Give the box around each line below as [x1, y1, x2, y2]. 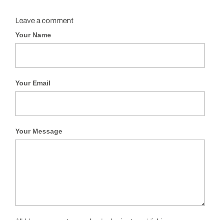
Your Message [15, 127, 63, 136]
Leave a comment [15, 16, 74, 25]
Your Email [15, 79, 51, 87]
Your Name [15, 31, 52, 39]
